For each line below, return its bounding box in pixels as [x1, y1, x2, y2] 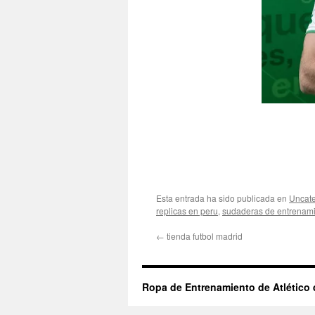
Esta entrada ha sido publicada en [156, 192, 289, 204]
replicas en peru [156, 205, 218, 217]
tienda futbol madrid [165, 230, 243, 242]
